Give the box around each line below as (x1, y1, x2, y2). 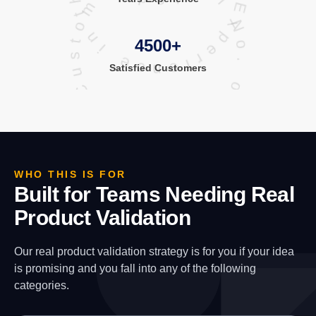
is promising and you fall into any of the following (14, 262, 256, 274)
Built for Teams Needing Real (14, 183, 295, 206)
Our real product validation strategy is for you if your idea (14, 245, 294, 257)
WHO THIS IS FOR (14, 169, 126, 180)
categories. (14, 279, 69, 291)
